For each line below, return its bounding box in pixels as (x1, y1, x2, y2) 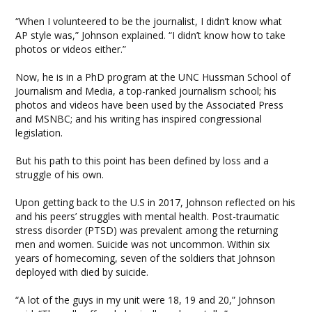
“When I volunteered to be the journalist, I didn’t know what (15, 15, 283, 28)
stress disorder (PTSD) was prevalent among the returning (15, 224, 279, 237)
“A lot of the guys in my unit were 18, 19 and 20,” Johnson (15, 293, 276, 306)
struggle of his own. (15, 168, 104, 181)
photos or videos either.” (15, 42, 127, 56)
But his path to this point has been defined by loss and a (15, 154, 270, 167)
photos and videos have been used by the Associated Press (15, 98, 284, 111)
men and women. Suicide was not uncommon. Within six (15, 237, 270, 251)
